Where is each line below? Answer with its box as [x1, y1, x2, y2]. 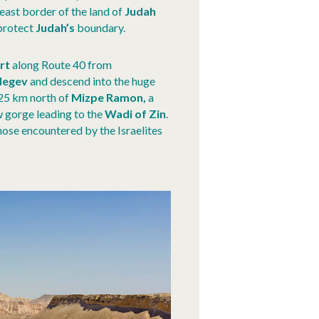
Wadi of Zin [105, 107, 166, 121]
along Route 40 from [10, 58, 112, 72]
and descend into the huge [28, 74, 155, 88]
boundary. [75, 21, 125, 35]
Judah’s [36, 21, 75, 35]
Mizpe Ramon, [71, 90, 148, 105]
